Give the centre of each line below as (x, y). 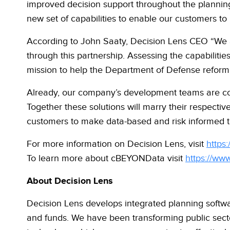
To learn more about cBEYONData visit (106, 158)
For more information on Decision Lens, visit (117, 144)
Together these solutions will (85, 107)
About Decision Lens (70, 181)
